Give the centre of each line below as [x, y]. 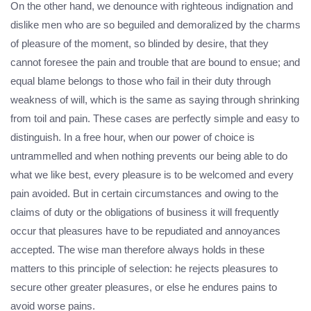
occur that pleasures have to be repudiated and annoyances [145, 231]
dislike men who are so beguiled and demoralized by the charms [155, 25]
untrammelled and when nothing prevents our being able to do [149, 156]
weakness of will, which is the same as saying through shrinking [155, 100]
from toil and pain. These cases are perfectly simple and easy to [155, 119]
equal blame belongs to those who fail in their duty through [141, 81]
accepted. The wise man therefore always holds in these [137, 250]
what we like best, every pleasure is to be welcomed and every [152, 175]
